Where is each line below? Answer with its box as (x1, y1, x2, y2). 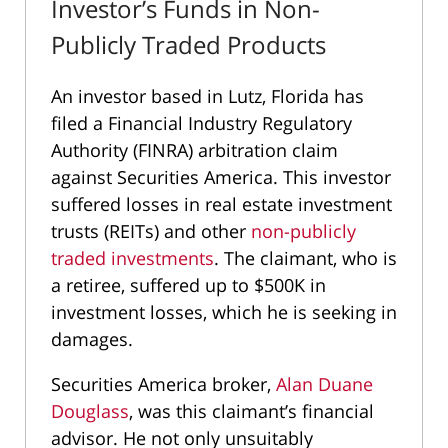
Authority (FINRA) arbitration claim (51, 137, 338, 162)
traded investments (51, 245, 214, 270)
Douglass (51, 398, 129, 423)
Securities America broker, (51, 371, 276, 396)
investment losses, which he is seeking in (51, 299, 397, 324)
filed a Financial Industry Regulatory (51, 110, 352, 135)
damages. (51, 326, 133, 351)
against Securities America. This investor (51, 164, 391, 189)
